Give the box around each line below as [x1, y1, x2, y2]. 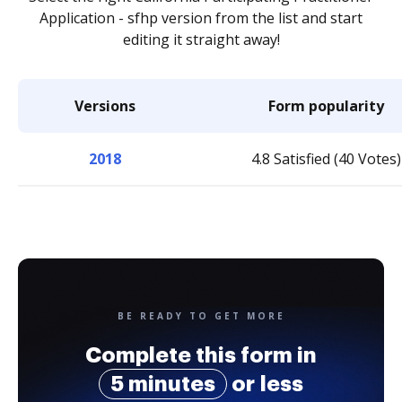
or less [227, 373, 303, 395]
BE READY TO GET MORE [117, 310, 285, 322]
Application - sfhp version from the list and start [39, 8, 363, 28]
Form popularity [268, 96, 384, 116]
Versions [74, 96, 135, 116]
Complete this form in [85, 345, 317, 366]
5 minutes [110, 373, 215, 395]
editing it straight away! [122, 30, 280, 49]
